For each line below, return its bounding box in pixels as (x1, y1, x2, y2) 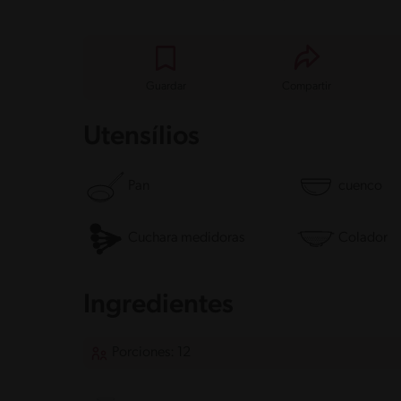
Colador (337, 231, 388, 246)
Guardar (145, 80, 186, 92)
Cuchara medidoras (128, 231, 244, 246)
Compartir (282, 80, 332, 92)
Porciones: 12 (112, 345, 191, 360)
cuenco (337, 179, 382, 194)
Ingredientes (83, 291, 234, 320)
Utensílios (83, 123, 200, 151)
